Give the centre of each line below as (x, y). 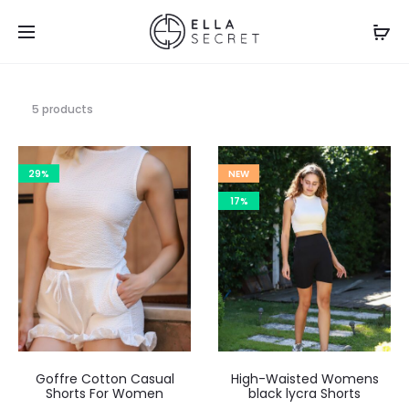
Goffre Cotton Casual (105, 379)
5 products (63, 109)
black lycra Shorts (304, 394)
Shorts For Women (105, 394)
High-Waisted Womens (304, 379)
